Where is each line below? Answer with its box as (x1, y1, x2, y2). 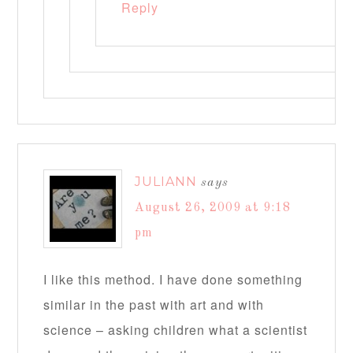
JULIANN (135, 174, 198, 189)
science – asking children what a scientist (43, 321, 308, 339)
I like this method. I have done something (43, 270, 303, 288)
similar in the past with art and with (43, 295, 265, 314)
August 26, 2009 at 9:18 (135, 202, 292, 214)
